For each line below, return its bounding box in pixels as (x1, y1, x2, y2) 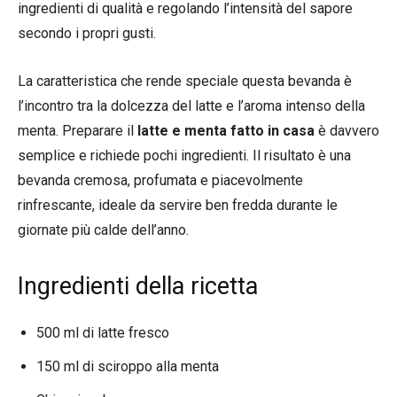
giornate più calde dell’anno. (18, 221, 189, 238)
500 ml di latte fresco (36, 323, 169, 341)
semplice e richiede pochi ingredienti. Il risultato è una (18, 146, 351, 164)
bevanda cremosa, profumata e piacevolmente (18, 171, 303, 189)
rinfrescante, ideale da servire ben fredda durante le (18, 196, 338, 214)
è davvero (315, 121, 379, 139)
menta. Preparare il (18, 121, 137, 139)
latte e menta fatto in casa (137, 121, 315, 139)
